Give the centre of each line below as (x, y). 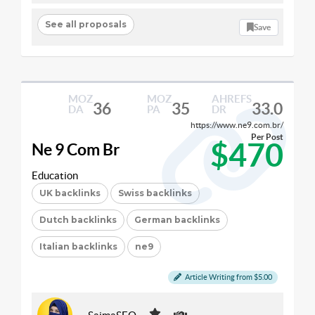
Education (55, 175)
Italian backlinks (78, 246)
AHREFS (231, 99)
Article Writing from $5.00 (228, 277)
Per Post (267, 137)
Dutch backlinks (78, 220)
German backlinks (177, 220)
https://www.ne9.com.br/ (237, 125)
